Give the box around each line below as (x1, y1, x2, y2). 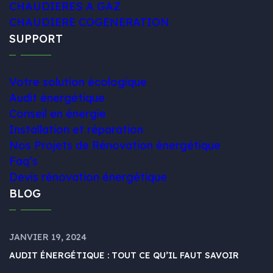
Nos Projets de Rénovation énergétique (9, 138, 221, 152)
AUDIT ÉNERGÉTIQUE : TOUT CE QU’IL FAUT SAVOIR (9, 250, 239, 261)
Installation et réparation (9, 122, 143, 136)
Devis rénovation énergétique (9, 170, 167, 184)
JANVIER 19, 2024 (9, 232, 87, 243)
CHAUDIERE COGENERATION (9, 15, 169, 29)
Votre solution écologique (9, 75, 147, 89)
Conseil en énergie (9, 107, 106, 121)
